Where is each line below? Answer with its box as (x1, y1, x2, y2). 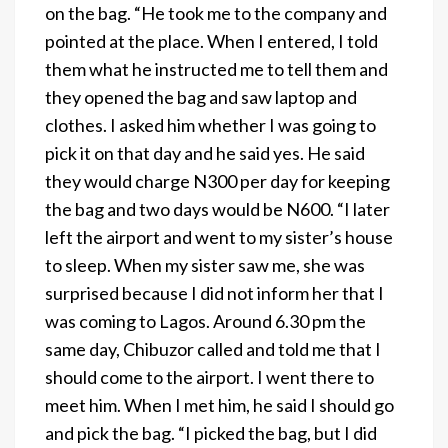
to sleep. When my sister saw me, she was (45, 253, 365, 276)
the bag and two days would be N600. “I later (45, 197, 390, 220)
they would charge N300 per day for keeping (45, 169, 390, 192)
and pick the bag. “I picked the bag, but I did (45, 421, 377, 444)
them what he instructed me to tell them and (45, 57, 388, 80)
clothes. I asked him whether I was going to (45, 113, 376, 136)
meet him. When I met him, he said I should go (45, 393, 394, 416)
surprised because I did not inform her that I (45, 281, 384, 304)
